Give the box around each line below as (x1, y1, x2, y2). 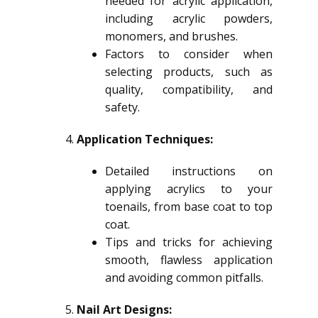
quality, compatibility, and (105, 82, 273, 97)
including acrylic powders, (105, 11, 273, 26)
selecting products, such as (105, 64, 273, 79)
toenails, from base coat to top (105, 199, 273, 214)
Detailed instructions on (105, 163, 273, 179)
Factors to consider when (105, 46, 273, 62)
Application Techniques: (77, 131, 213, 147)
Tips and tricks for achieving (105, 234, 273, 250)
